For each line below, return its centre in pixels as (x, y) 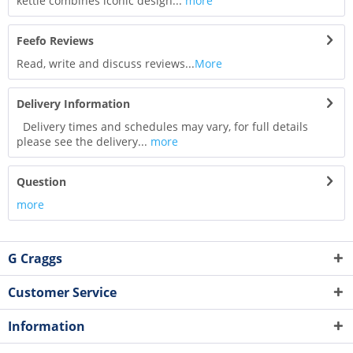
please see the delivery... (82, 141)
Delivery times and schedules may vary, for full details (162, 126)
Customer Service (62, 292)
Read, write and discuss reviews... (106, 63)
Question (41, 181)
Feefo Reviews (55, 40)
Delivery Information (73, 103)
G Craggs (35, 258)
